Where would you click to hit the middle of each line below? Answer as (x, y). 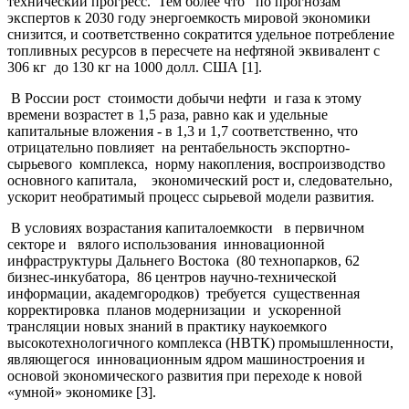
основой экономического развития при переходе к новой (185, 375)
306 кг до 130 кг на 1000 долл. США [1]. (135, 67)
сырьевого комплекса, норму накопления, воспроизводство (196, 163)
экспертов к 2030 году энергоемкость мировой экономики (191, 17)
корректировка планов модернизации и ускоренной (174, 309)
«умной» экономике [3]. (82, 392)
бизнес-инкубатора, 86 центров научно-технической (174, 277)
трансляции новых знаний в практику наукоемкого (167, 326)
